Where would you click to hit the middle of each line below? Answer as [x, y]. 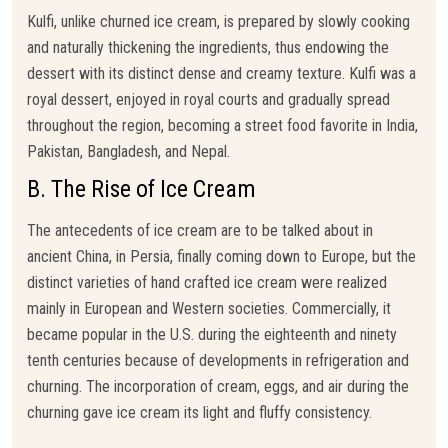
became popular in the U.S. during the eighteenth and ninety [212, 334]
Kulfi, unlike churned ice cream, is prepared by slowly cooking [218, 21]
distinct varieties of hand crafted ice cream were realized [207, 282]
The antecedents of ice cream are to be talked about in [200, 230]
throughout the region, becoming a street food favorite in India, [222, 125]
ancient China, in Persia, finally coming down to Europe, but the [221, 256]
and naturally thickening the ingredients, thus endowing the [208, 47]
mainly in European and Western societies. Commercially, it [209, 308]
